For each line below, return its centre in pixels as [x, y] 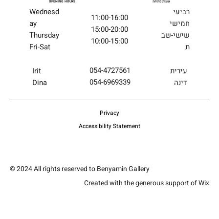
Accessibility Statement [109, 126]
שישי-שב [175, 35]
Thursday [44, 35]
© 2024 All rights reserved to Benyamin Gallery [80, 169]
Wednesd [44, 11]
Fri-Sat [40, 47]
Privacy [109, 113]
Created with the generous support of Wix [146, 183]
